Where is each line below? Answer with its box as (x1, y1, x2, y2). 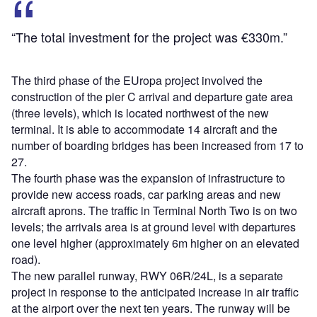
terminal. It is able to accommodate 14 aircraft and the (11, 120, 277, 137)
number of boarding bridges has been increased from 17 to (11, 137, 304, 154)
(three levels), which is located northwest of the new (11, 104, 269, 121)
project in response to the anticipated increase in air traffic (11, 283, 299, 300)
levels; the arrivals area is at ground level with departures (11, 218, 296, 235)
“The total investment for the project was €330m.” (11, 27, 287, 46)
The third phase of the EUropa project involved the (11, 71, 263, 88)
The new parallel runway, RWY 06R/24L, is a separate (11, 267, 283, 284)
